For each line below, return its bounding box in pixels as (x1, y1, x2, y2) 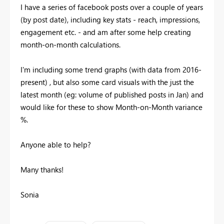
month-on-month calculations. (20, 39, 122, 49)
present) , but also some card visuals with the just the (20, 76, 194, 87)
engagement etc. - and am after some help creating (20, 26, 191, 37)
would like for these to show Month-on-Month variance (20, 101, 202, 112)
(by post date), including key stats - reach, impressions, (20, 14, 200, 24)
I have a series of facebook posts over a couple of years (20, 1, 203, 12)
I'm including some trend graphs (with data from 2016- (20, 64, 201, 74)
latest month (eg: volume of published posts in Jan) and (20, 89, 203, 99)
